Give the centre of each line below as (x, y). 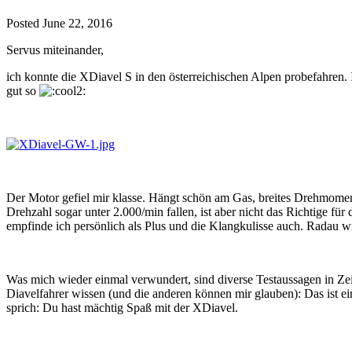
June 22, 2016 (77, 24)
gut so (23, 91)
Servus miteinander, (55, 50)
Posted (24, 24)
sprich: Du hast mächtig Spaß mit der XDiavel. (122, 308)
